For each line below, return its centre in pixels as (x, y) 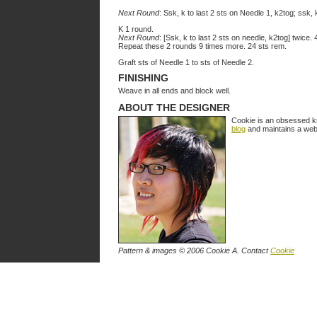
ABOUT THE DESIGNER (174, 108)
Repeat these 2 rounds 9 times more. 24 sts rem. (202, 46)
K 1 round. (136, 29)
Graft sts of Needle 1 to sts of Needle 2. (186, 62)
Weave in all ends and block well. (174, 91)
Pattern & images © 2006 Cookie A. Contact (194, 250)
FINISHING (143, 78)
